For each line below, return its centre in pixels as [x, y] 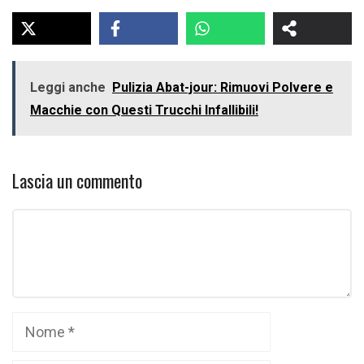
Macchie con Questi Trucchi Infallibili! [144, 110]
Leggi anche [68, 87]
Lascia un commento [77, 180]
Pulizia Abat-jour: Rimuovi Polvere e [223, 87]
